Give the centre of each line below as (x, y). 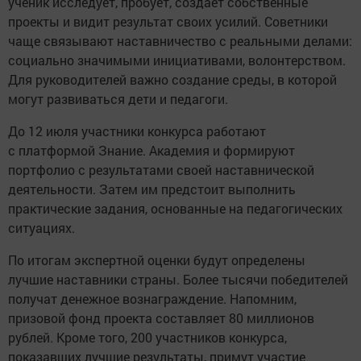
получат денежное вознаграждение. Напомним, (152, 298)
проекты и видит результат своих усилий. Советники (168, 21)
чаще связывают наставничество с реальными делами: (180, 40)
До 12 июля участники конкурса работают (137, 131)
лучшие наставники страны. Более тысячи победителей (178, 279)
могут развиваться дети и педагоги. (118, 98)
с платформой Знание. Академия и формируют (151, 150)
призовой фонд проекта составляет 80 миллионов (161, 317)
